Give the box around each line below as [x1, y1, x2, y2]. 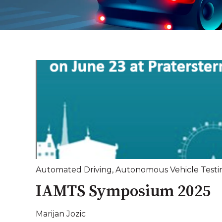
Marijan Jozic [36, 209, 86, 219]
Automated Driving [36, 165, 112, 175]
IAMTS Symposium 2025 [36, 182, 211, 202]
